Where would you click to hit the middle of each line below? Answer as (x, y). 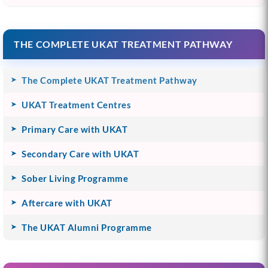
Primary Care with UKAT (74, 129)
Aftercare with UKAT (67, 202)
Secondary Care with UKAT (80, 153)
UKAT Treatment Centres (76, 104)
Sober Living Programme (75, 178)
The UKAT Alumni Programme (87, 227)
